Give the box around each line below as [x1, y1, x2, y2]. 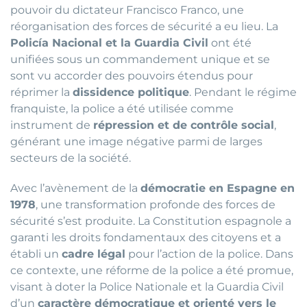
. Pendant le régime [189, 86, 297, 99]
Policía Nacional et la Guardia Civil [10, 36, 208, 50]
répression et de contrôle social [93, 119, 274, 132]
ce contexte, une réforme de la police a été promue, [10, 264, 293, 278]
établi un [10, 247, 62, 261]
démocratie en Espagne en [140, 182, 295, 195]
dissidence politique [73, 86, 189, 99]
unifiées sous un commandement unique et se [10, 53, 270, 66]
